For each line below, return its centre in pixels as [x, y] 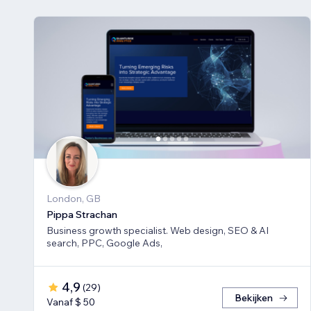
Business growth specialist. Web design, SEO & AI [158, 231]
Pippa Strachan [82, 215]
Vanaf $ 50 [71, 302]
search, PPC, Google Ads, [104, 243]
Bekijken [254, 298]
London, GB [74, 199]
